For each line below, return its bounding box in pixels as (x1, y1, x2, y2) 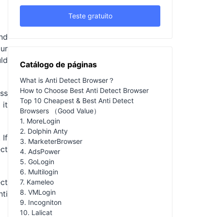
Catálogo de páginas (20, 59, 97, 69)
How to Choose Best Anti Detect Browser (20, 86, 149, 94)
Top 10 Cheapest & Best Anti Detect (20, 96, 134, 105)
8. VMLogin (20, 187, 56, 196)
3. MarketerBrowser (20, 137, 82, 145)
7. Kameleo (20, 177, 54, 186)
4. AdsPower (20, 147, 60, 155)
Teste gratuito (68, 11, 112, 20)
